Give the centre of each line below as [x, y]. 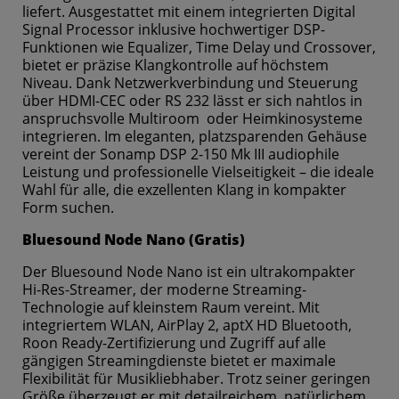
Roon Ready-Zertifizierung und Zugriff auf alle [174, 343]
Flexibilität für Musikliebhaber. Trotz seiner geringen [196, 379]
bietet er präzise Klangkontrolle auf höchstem [175, 65]
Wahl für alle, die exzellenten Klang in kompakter [184, 190]
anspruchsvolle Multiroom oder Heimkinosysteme [192, 119]
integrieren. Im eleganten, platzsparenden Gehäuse [195, 137]
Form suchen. [68, 208]
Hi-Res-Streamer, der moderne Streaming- [164, 290]
